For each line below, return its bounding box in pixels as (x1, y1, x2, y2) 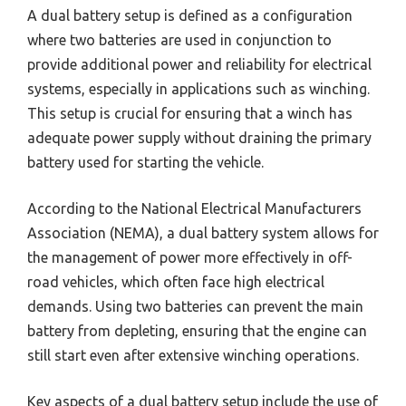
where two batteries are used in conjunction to (27, 31, 332, 48)
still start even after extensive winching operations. (27, 346, 359, 363)
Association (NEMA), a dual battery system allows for (27, 224, 379, 241)
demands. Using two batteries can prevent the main (27, 297, 363, 314)
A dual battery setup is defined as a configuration (27, 6, 353, 24)
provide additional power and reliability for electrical (27, 55, 372, 72)
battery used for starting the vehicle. (27, 153, 264, 170)
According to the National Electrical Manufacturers (27, 199, 362, 217)
